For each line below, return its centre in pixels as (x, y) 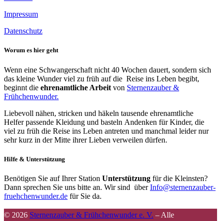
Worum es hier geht (31, 50)
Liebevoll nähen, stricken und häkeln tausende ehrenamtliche (99, 113)
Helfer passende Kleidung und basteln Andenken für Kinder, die (104, 122)
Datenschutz (23, 31)
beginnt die (22, 87)
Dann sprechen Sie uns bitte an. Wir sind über (77, 187)
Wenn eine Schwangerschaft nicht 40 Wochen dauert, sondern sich (108, 70)
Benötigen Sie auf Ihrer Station (53, 178)
